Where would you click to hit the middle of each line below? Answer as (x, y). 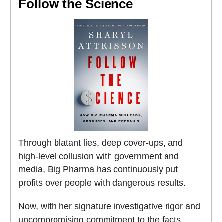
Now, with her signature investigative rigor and (109, 206)
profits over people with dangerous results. (102, 183)
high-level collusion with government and (99, 156)
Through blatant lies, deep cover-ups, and (101, 143)
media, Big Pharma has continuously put (98, 170)
